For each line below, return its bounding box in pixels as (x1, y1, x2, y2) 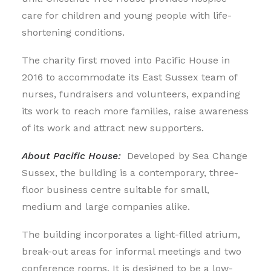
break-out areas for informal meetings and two (22, 246, 241, 257)
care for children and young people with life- (22, 10, 232, 21)
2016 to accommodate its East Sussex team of (22, 71, 237, 83)
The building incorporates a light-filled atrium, (22, 229, 240, 240)
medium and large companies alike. (22, 201, 190, 212)
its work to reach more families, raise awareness (22, 105, 249, 117)
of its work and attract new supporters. (22, 122, 204, 134)
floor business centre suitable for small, (22, 184, 209, 195)
